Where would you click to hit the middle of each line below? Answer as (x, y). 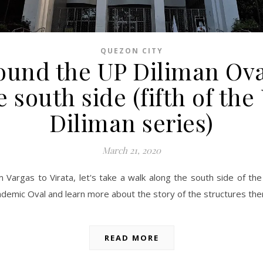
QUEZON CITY (131, 51)
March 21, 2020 (131, 151)
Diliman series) (131, 123)
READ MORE (131, 238)
